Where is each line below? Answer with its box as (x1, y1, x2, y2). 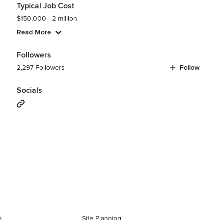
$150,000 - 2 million (16, 14, 77, 23)
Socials (16, 85, 42, 95)
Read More (16, 27, 51, 36)
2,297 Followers (16, 63, 65, 72)
